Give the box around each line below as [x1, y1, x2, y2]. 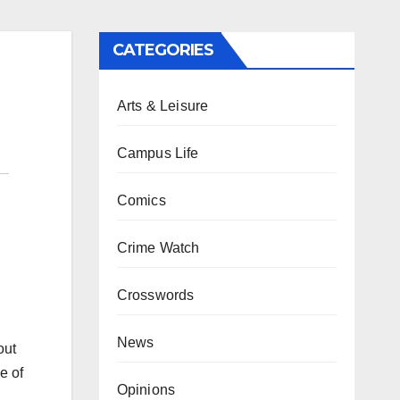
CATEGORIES [112, 40, 214, 60]
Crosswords [116, 287, 195, 303]
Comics [116, 193, 166, 208]
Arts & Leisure [116, 98, 209, 113]
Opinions [116, 382, 176, 397]
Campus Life [116, 146, 199, 161]
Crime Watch [116, 240, 200, 255]
